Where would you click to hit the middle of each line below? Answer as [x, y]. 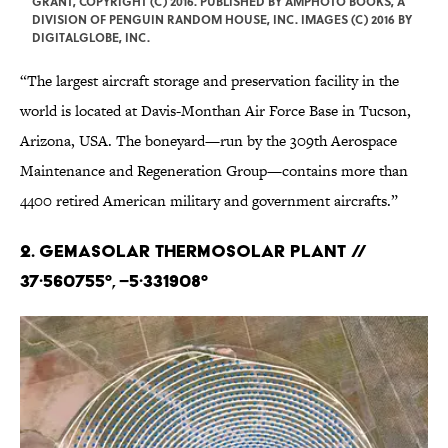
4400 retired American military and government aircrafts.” [209, 201]
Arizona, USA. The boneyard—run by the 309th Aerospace [208, 141]
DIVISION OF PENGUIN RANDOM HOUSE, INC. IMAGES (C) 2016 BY [222, 19]
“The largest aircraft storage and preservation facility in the [209, 81]
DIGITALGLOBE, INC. [91, 37]
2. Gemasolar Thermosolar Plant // [193, 251]
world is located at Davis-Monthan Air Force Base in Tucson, [215, 111]
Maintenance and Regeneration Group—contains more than [214, 171]
